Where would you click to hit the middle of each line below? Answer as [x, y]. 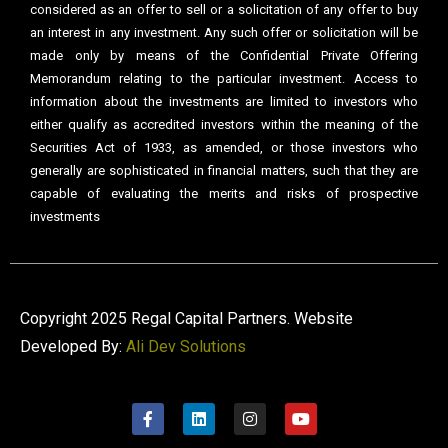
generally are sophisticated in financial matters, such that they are [224, 171]
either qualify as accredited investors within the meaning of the [224, 125]
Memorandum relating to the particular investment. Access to [224, 79]
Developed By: [73, 347]
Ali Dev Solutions [186, 347]
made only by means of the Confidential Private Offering [224, 56]
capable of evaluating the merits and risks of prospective [224, 194]
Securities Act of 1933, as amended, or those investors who [224, 148]
